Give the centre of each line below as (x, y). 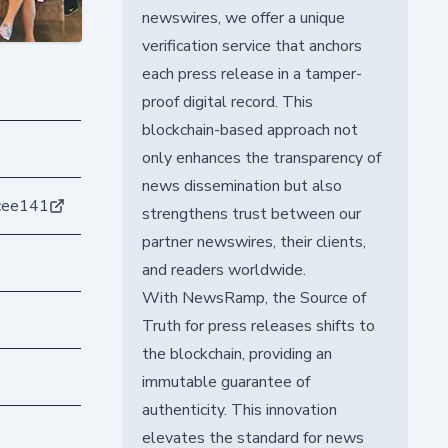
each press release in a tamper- (251, 73)
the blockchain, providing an (236, 353)
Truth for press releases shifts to (258, 325)
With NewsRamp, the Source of (253, 297)
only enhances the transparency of (261, 157)
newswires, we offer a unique (243, 17)
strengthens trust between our (251, 213)
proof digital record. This (227, 101)
